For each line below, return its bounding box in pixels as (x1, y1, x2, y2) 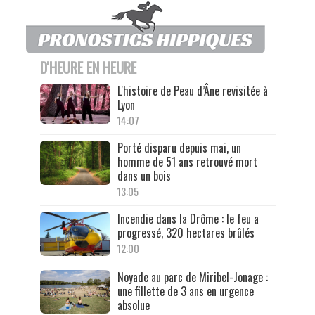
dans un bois (117, 167, 171, 185)
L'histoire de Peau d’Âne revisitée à (117, 82, 268, 100)
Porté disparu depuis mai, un (117, 139, 241, 157)
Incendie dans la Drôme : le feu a (117, 210, 259, 228)
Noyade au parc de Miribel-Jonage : (117, 268, 268, 285)
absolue (117, 296, 153, 314)
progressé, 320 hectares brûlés (117, 224, 255, 242)
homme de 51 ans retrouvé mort (117, 153, 257, 171)
